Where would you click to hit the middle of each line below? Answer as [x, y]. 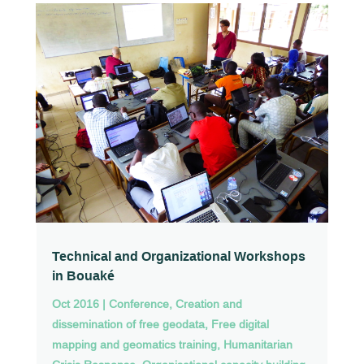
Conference [139, 304]
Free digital [240, 325]
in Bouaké [83, 276]
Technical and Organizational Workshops [178, 257]
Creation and [208, 304]
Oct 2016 [75, 304]
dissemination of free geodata [128, 325]
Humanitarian [258, 345]
